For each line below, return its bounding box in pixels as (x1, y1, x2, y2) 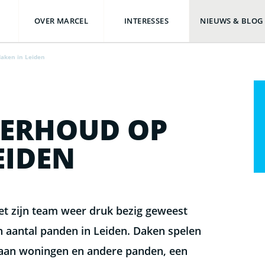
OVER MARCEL (34, 15, 89, 26)
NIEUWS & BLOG (200, 15, 263, 26)
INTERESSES (124, 15, 169, 26)
